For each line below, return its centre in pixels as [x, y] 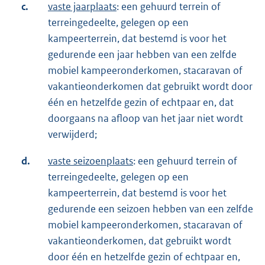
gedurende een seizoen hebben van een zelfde [151, 209]
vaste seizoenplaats [91, 161]
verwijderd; [72, 135]
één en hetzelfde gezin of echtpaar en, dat [141, 103]
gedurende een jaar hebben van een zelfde [142, 55]
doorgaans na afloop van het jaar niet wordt [146, 119]
